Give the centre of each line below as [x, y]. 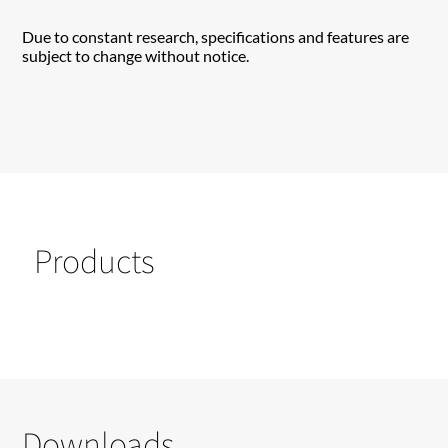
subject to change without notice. [136, 55]
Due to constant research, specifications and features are [216, 36]
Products [94, 261]
